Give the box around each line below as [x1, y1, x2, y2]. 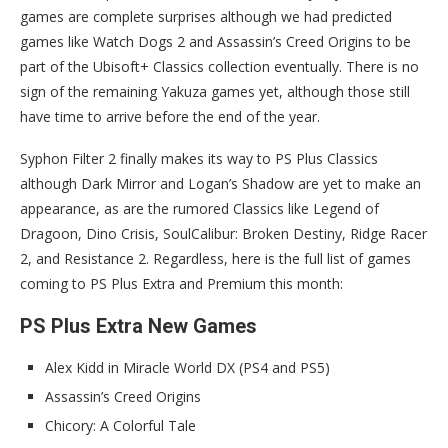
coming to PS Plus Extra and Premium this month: [20, 273, 343, 293]
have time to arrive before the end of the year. [20, 106, 320, 126]
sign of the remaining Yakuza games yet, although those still [20, 81, 410, 101]
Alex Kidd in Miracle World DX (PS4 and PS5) [45, 357, 330, 377]
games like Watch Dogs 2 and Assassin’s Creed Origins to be [20, 31, 411, 51]
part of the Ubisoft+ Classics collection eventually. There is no [20, 56, 419, 76]
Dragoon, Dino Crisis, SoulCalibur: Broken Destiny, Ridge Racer [20, 223, 427, 243]
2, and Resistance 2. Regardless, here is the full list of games [20, 248, 411, 268]
